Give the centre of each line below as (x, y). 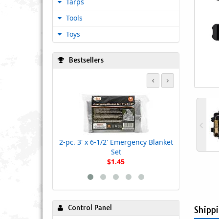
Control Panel (90, 208)
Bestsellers (86, 60)
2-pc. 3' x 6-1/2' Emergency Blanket (116, 142)
